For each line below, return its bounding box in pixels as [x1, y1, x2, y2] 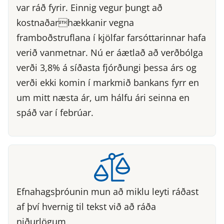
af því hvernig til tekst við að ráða [16, 200, 156, 213]
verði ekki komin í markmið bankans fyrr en [16, 76, 199, 88]
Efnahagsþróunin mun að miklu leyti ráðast [16, 185, 198, 198]
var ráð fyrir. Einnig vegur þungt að [16, 1, 162, 13]
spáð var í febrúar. [16, 106, 93, 118]
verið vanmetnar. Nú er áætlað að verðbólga [16, 46, 203, 58]
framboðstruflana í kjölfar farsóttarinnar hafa [16, 31, 206, 43]
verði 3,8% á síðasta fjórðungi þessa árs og [16, 61, 196, 73]
